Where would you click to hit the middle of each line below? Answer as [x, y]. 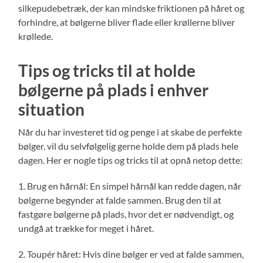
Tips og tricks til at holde [107, 70]
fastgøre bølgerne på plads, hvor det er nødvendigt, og [126, 214]
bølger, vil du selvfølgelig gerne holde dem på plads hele [129, 146]
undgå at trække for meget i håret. [86, 228]
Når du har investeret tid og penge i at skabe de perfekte [130, 131]
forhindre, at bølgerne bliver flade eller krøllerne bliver [127, 22]
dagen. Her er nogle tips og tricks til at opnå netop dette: [131, 160]
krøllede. [36, 36]
